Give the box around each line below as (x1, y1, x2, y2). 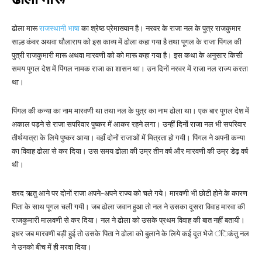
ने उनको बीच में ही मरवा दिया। (12, 243, 92, 252)
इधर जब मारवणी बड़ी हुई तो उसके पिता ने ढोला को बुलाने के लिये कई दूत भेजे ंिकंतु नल (12, 229, 249, 239)
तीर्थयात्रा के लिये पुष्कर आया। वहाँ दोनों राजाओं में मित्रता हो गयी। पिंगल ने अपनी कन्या (12, 133, 245, 143)
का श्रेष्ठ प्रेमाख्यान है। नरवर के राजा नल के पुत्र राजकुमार (81, 24, 241, 33)
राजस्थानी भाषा (39, 24, 81, 33)
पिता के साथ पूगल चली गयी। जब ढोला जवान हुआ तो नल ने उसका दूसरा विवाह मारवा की (12, 202, 245, 212)
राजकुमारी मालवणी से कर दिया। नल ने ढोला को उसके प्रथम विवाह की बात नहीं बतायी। (12, 216, 245, 225)
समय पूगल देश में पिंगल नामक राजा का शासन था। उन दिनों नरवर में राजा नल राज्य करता (12, 64, 248, 74)
